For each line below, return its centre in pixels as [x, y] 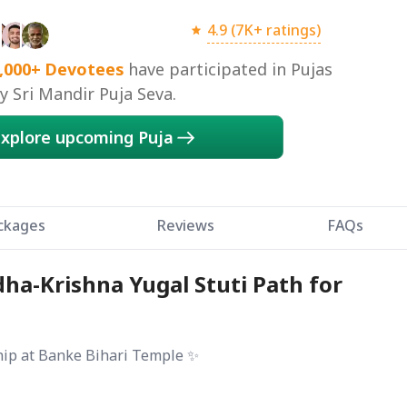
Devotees [84, 69]
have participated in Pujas [230, 69]
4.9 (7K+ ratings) [264, 30]
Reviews [186, 226]
